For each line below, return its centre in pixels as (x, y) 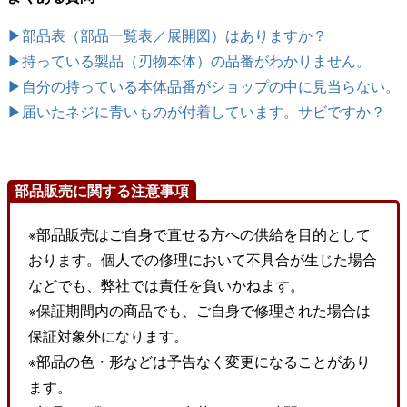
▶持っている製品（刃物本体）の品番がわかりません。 (189, 60)
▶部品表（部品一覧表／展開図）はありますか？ (167, 35)
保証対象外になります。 (108, 336)
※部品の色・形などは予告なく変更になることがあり (199, 361)
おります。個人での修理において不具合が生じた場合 (203, 259)
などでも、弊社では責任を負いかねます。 (166, 285)
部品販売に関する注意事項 (101, 191)
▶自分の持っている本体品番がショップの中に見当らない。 (203, 86)
